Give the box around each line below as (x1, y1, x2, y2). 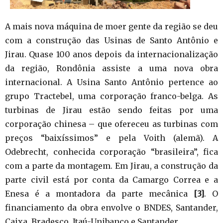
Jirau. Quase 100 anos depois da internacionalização (5, 49, 218, 59)
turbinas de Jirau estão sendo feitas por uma (5, 105, 218, 115)
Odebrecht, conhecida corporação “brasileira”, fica (5, 146, 218, 157)
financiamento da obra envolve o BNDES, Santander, (5, 202, 218, 213)
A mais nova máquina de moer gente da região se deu (5, 21, 218, 31)
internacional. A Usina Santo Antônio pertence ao (5, 77, 218, 87)
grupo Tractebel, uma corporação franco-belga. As (5, 91, 218, 101)
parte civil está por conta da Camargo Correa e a (5, 174, 218, 185)
